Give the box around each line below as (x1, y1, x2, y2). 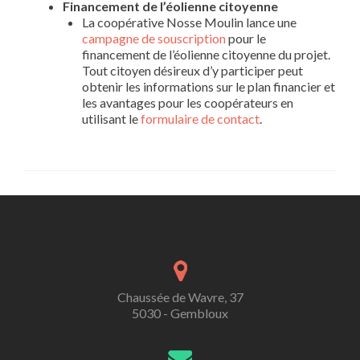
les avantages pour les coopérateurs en (82, 95, 293, 110)
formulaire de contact (141, 111, 260, 126)
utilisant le (82, 111, 141, 126)
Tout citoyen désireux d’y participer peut (82, 63, 303, 78)
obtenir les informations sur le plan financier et (82, 79, 335, 94)
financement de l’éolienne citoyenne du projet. (82, 47, 330, 62)
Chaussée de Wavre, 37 (117, 289, 243, 305)
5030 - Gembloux (132, 305, 228, 321)
